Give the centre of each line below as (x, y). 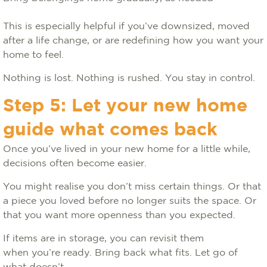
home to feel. (35, 55)
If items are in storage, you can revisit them (103, 239)
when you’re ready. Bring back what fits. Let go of (120, 253)
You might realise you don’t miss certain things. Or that (132, 187)
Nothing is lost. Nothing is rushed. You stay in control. (131, 78)
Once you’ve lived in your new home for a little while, (127, 149)
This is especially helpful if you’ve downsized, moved (126, 27)
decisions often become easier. (76, 164)
